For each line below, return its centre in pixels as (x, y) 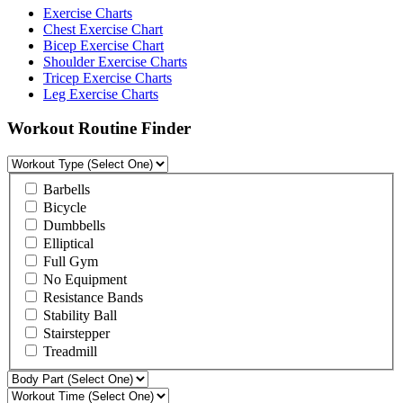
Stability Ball (78, 315)
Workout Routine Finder (99, 129)
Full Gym (69, 261)
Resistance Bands (91, 297)
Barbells (65, 189)
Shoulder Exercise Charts (115, 61)
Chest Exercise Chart (103, 29)
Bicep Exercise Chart (103, 45)
